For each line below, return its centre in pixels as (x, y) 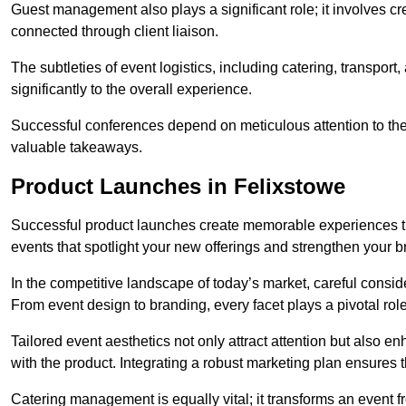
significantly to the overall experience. (131, 90)
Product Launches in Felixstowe (178, 187)
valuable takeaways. (77, 148)
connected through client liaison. (115, 32)
